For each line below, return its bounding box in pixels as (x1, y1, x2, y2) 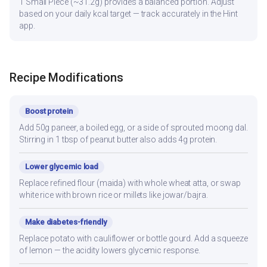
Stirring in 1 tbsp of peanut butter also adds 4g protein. (19, 134, 218, 144)
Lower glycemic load (25, 162, 99, 171)
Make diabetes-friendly (25, 217, 107, 226)
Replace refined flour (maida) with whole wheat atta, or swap (19, 178, 241, 188)
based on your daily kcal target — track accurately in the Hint (19, 9, 238, 19)
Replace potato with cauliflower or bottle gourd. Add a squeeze (19, 233, 248, 243)
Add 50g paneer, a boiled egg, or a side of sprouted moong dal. (19, 122, 248, 132)
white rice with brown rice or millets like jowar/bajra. (19, 190, 208, 200)
